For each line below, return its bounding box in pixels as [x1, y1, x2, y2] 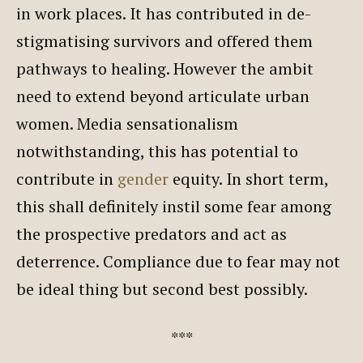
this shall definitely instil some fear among [16, 194, 331, 217]
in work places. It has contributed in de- [16, 2, 311, 24]
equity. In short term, [169, 167, 328, 190]
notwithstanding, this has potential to [16, 139, 298, 162]
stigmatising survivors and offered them [16, 29, 313, 52]
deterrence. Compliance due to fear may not [16, 250, 340, 272]
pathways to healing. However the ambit [16, 57, 314, 79]
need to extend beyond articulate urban [16, 84, 310, 107]
